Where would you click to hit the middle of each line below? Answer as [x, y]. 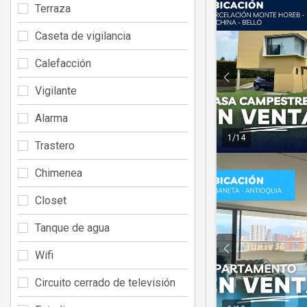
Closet [51, 200]
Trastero [55, 145]
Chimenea [59, 173]
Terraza [53, 8]
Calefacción [63, 63]
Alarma [51, 118]
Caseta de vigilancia [83, 36]
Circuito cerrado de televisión [105, 282]
